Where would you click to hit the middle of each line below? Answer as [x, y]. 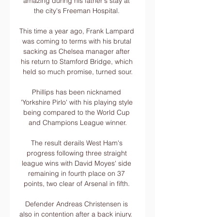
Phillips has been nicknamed [77, 92]
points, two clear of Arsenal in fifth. [77, 184]
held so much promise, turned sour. [77, 72]
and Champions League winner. [77, 123]
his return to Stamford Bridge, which [77, 62]
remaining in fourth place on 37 [77, 173]
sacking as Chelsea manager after [77, 51]
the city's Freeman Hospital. [77, 11]
